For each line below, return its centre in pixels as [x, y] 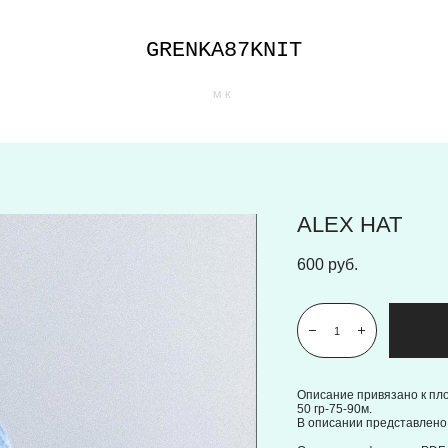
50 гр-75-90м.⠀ [338, 409]
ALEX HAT [349, 224]
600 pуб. [327, 264]
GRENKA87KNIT [223, 50]
